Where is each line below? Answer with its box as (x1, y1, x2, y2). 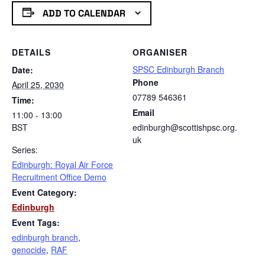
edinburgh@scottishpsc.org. (132, 121, 237, 134)
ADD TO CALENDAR (42, 7, 125, 20)
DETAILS (12, 46, 51, 59)
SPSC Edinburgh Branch (132, 63, 224, 76)
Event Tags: (12, 216, 60, 229)
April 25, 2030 (12, 79, 64, 91)
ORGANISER (132, 46, 188, 59)
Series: (12, 144, 38, 156)
